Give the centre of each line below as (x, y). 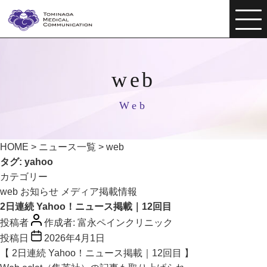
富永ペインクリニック (125, 222)
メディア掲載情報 (99, 191)
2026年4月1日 (74, 238)
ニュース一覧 (67, 147)
